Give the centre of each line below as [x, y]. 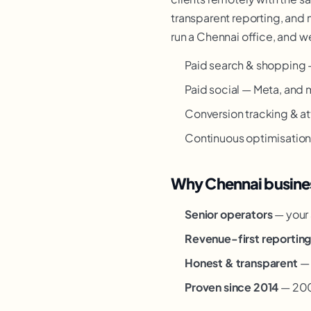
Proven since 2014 [232, 287]
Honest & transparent [241, 263]
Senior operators [229, 214]
